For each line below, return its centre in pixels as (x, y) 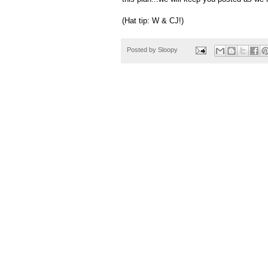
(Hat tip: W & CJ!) (153, 21)
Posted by (142, 50)
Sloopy (168, 50)
